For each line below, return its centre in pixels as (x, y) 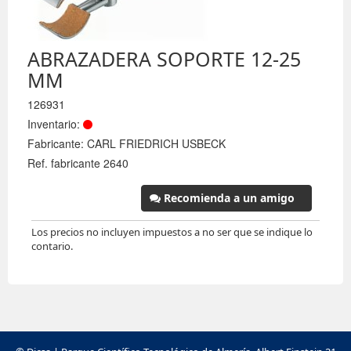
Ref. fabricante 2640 (78, 163)
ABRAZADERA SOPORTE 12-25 (164, 59)
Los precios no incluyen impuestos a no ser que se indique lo (172, 232)
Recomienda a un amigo (228, 198)
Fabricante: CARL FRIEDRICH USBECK (127, 143)
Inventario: (55, 124)
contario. (52, 246)
